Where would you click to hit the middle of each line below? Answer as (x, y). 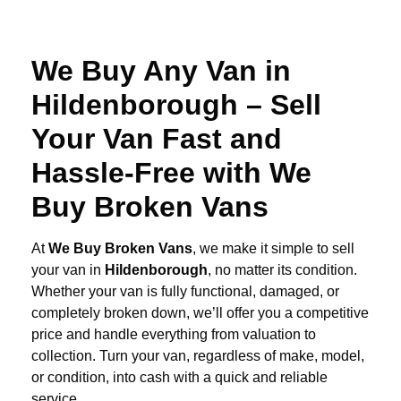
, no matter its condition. (282, 270)
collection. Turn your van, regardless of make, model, (198, 356)
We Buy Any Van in (161, 71)
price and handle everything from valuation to (174, 335)
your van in (68, 270)
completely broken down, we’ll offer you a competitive (200, 313)
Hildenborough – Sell (176, 105)
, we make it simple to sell (273, 249)
